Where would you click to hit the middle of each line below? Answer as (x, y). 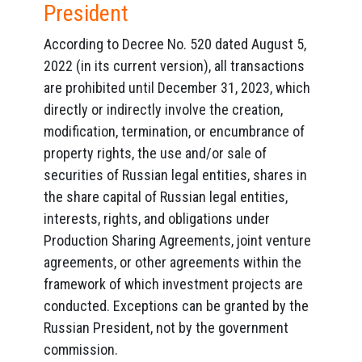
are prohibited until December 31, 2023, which (177, 88)
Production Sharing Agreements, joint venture (177, 240)
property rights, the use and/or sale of (155, 153)
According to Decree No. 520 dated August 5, (175, 44)
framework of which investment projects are (173, 284)
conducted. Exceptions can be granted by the (176, 306)
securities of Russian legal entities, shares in (175, 175)
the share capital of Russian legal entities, (166, 197)
